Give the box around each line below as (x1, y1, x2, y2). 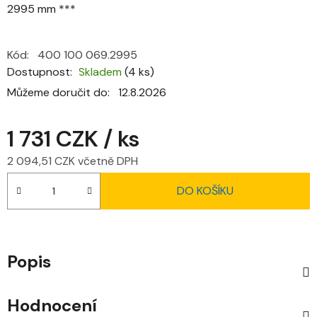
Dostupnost (7, 64, 70, 79)
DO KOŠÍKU (177, 183, 234, 198)
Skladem (79, 64, 125, 79)
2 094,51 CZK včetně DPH (7, 153, 138, 168)
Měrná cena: (6, 175, 69, 190)
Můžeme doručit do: (7, 84, 110, 100)
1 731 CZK (7, 123, 103, 154)
